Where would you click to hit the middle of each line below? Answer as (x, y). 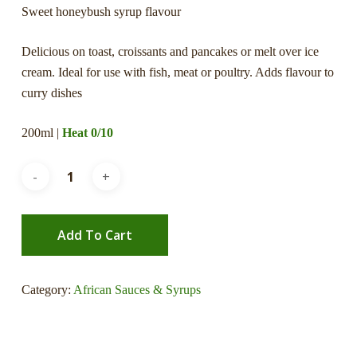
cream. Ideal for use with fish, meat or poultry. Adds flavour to (177, 72)
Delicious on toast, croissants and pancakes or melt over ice (170, 51)
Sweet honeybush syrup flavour (101, 12)
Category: (47, 290)
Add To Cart (94, 235)
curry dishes (51, 93)
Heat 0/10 (87, 133)
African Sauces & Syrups (137, 290)
